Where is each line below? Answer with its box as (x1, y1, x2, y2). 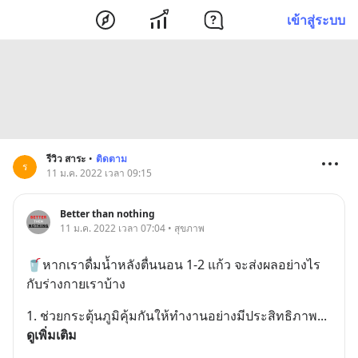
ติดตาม (96, 152, 127, 165)
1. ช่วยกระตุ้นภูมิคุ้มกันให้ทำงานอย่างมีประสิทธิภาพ (26, 307, 317, 324)
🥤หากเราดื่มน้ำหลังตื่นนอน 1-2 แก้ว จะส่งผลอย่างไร (26, 256, 320, 273)
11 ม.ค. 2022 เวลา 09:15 (46, 166, 152, 180)
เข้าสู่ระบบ (287, 10, 345, 29)
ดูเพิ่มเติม (26, 326, 77, 344)
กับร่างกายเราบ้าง (26, 275, 125, 292)
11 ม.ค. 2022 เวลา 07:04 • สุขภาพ (60, 221, 205, 235)
